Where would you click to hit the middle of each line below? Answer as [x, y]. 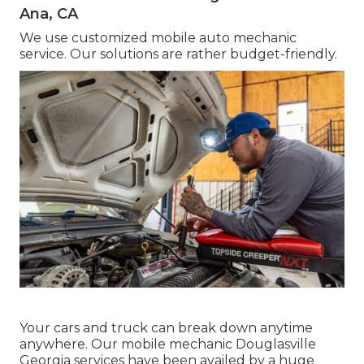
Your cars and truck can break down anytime [166, 327]
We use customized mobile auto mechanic [158, 37]
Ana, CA [49, 13]
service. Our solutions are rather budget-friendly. [178, 54]
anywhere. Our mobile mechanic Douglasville [168, 344]
